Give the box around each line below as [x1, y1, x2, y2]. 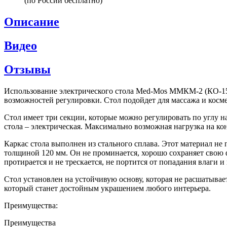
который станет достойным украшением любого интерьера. [4, 183, 211, 193]
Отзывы [4, 62, 51, 76]
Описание [4, 15, 59, 28]
